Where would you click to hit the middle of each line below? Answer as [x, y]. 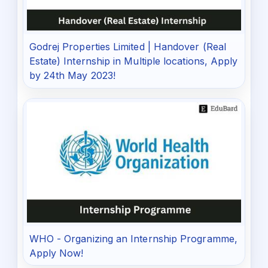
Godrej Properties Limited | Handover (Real [128, 46]
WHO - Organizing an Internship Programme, [133, 238]
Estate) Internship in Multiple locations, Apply [133, 61]
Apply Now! [56, 253]
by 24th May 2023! [72, 75]
